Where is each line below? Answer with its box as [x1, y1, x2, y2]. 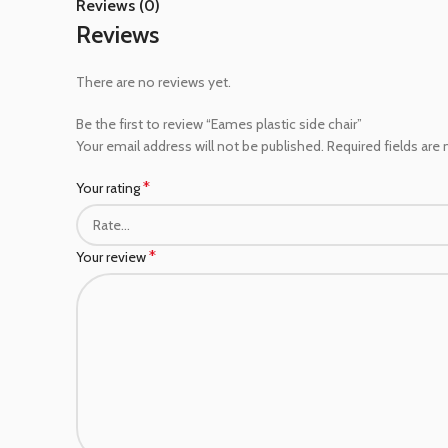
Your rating [76, 178, 143, 197]
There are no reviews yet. [76, 72, 231, 91]
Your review [76, 247, 149, 266]
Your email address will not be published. [76, 136, 324, 155]
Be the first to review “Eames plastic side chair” [76, 114, 362, 133]
